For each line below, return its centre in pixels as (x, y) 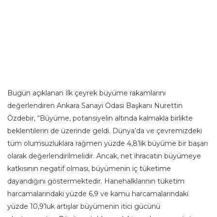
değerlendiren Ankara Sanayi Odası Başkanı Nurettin (95, 105)
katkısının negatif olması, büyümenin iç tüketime (89, 168)
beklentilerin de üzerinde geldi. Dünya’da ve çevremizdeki (105, 131)
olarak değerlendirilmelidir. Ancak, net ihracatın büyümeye (104, 156)
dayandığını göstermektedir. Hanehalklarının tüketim (96, 181)
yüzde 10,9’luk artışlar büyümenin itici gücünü (84, 206)
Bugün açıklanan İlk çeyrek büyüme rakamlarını (86, 93)
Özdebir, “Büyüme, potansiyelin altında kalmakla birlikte (100, 118)
